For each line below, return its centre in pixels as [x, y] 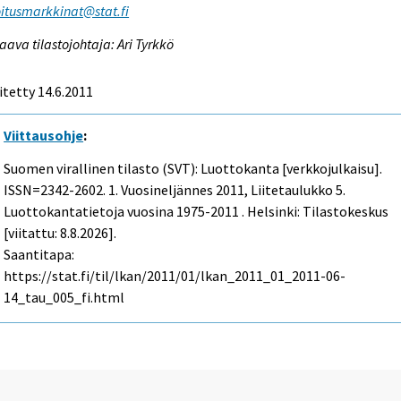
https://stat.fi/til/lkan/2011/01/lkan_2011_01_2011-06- [175, 275]
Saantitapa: [39, 254]
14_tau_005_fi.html [64, 297]
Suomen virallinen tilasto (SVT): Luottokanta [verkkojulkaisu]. [193, 168]
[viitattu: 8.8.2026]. [60, 232]
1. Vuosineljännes [161, 189]
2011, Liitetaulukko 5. [280, 189]
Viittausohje [44, 135]
